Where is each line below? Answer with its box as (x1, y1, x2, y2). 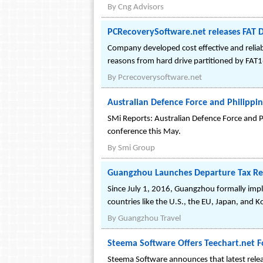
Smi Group (118, 144, 155, 153)
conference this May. (107, 127, 181, 136)
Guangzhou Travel (118, 214, 181, 223)
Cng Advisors (118, 3, 164, 12)
